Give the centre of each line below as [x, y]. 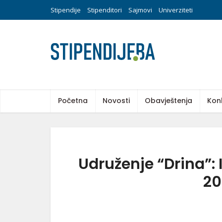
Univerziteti [176, 10]
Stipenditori [105, 10]
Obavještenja [168, 101]
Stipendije [66, 10]
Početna [73, 101]
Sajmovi [140, 10]
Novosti [116, 101]
